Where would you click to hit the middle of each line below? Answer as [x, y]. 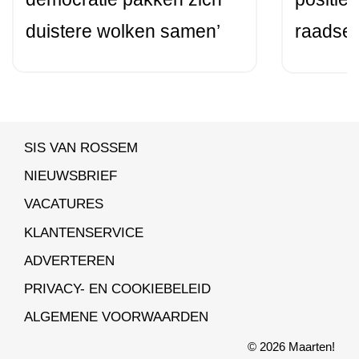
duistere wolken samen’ [123, 31]
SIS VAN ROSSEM [81, 147]
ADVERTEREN [69, 260]
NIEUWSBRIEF [71, 176]
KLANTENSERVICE [84, 232]
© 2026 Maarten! [291, 346]
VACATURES [64, 204]
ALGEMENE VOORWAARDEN [116, 317]
